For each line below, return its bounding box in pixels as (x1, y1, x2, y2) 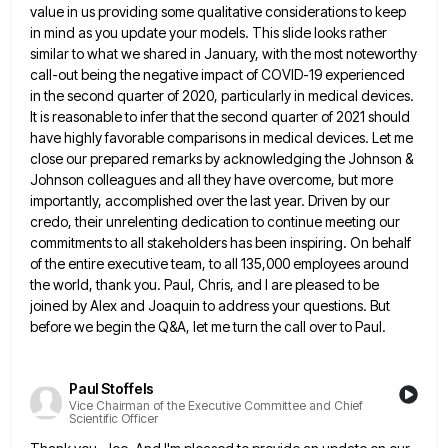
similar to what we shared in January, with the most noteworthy (30, 45, 417, 63)
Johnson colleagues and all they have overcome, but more (30, 171, 393, 189)
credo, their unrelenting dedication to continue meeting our (30, 213, 400, 231)
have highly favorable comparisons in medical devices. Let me (30, 129, 413, 147)
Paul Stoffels (69, 380, 154, 398)
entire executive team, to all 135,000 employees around (68, 255, 409, 273)
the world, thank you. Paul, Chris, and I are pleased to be (30, 276, 379, 294)
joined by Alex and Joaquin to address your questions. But (30, 297, 390, 315)
